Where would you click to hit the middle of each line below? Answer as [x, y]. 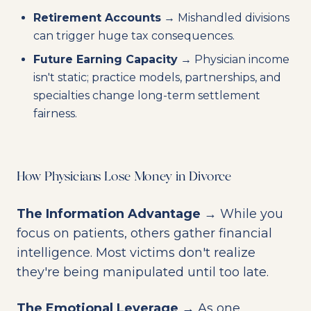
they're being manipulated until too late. [143, 272]
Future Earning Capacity [106, 59]
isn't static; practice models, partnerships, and [157, 77]
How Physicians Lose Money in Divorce [124, 177]
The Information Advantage [109, 214]
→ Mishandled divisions [225, 18]
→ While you [242, 214]
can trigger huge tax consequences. [134, 36]
